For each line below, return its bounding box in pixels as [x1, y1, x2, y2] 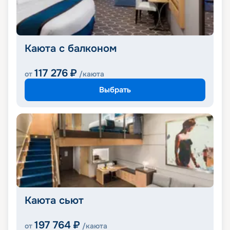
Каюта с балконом [25, 42, 117, 55]
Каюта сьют [25, 194, 84, 207]
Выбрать [99, 84, 131, 95]
